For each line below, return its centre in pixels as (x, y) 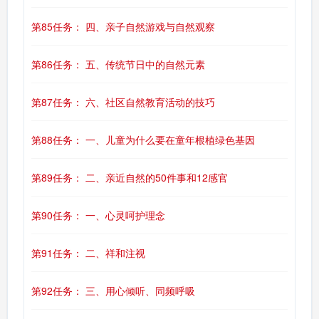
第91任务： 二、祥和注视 (88, 253)
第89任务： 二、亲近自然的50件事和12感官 (130, 177)
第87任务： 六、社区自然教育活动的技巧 (123, 102)
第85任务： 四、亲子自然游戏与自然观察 (123, 26)
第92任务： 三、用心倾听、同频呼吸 (113, 291)
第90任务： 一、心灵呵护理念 (98, 215)
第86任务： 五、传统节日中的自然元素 (118, 64)
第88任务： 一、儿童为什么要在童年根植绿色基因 (143, 140)
